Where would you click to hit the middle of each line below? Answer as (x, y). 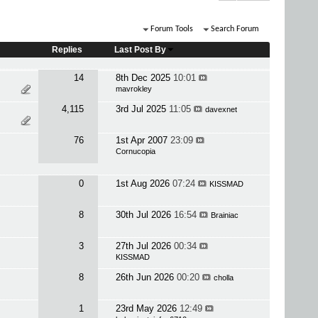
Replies (67, 50)
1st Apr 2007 (143, 140)
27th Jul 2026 (144, 246)
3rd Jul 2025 (142, 109)
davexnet (221, 109)
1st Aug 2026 (144, 183)
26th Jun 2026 (146, 277)
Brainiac (224, 215)
